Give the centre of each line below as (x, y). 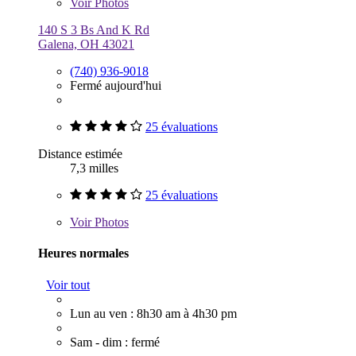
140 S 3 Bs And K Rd (94, 30)
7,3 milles (94, 168)
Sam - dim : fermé (115, 342)
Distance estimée (80, 154)
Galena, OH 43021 (86, 44)
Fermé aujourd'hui (116, 86)
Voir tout (68, 284)
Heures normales (83, 253)
